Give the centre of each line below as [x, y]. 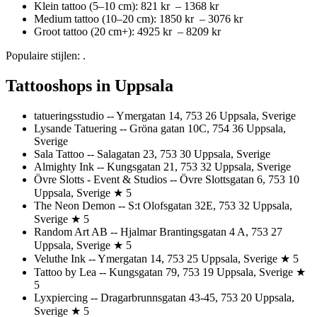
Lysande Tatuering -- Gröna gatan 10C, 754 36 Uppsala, [160, 128]
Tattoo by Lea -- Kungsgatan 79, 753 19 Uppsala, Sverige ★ [170, 272]
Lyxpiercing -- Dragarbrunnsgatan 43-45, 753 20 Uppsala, [164, 297]
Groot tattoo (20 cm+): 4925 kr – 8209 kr [129, 31]
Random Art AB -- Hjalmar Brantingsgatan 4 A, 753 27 [158, 231]
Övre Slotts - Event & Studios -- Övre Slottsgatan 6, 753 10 [167, 179]
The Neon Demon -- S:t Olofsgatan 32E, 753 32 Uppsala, [163, 205]
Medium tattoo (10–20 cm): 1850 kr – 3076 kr [140, 18]
